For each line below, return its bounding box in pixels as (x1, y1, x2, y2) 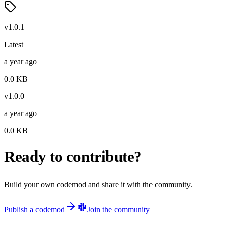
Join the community (87, 205, 150, 214)
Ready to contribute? (4, 148, 142, 166)
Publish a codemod (4, 205, 65, 214)
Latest (4, 40, 23, 49)
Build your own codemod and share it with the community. (4, 180, 192, 190)
